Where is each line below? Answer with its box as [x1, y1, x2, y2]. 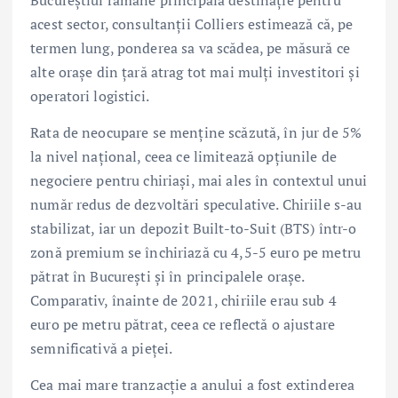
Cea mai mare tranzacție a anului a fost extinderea [30, 375, 355, 395]
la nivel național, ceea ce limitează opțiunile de [30, 147, 337, 167]
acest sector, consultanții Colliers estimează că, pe [30, 13, 354, 34]
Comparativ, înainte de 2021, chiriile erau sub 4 [30, 291, 337, 311]
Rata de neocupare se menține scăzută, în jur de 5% [30, 123, 362, 143]
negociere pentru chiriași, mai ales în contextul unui [30, 171, 368, 191]
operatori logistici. [30, 85, 149, 106]
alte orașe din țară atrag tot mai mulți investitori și [30, 61, 360, 82]
